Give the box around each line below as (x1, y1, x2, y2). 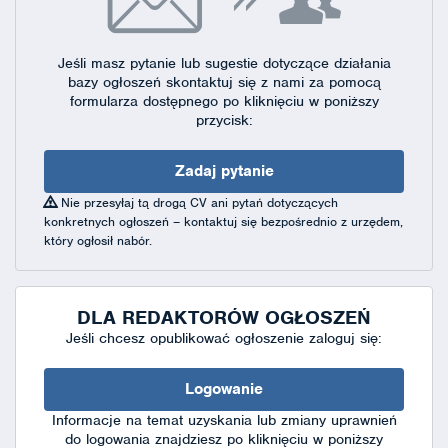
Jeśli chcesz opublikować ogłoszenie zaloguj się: (66, 328, 382, 347)
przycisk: (195, 110, 253, 129)
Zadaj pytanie (174, 160, 274, 181)
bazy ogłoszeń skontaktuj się (67, 72, 261, 91)
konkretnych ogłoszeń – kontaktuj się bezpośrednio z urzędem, (44, 212, 403, 230)
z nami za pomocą (260, 72, 381, 91)
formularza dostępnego (69, 91, 218, 110)
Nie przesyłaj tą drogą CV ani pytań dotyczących (57, 193, 338, 211)
